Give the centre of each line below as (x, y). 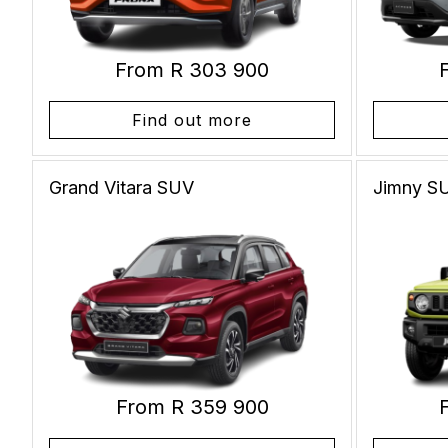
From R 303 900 (192, 69)
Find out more (192, 119)
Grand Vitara (103, 187)
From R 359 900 (192, 407)
